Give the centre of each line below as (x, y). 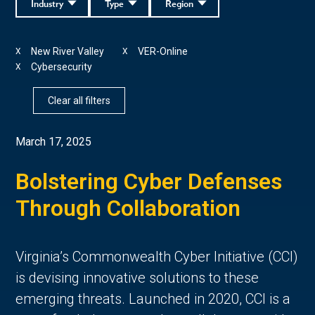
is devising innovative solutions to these (137, 277)
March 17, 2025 (54, 141)
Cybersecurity (62, 66)
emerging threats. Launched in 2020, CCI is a (153, 298)
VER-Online (163, 51)
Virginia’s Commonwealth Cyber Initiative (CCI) (157, 256)
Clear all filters (79, 100)
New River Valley (68, 51)
